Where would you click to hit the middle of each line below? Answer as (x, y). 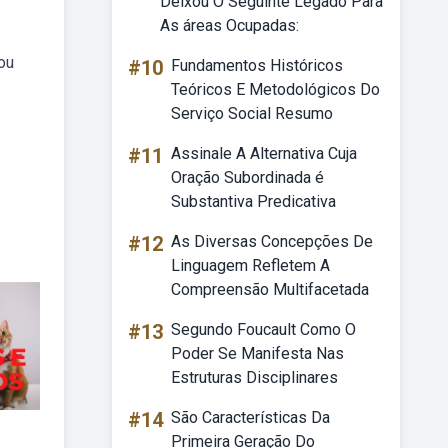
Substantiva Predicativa (253, 201)
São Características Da (250, 417)
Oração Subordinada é (247, 177)
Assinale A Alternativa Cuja (264, 153)
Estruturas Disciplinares (254, 377)
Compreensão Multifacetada (270, 289)
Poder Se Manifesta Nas (257, 353)
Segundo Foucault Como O (263, 329)
